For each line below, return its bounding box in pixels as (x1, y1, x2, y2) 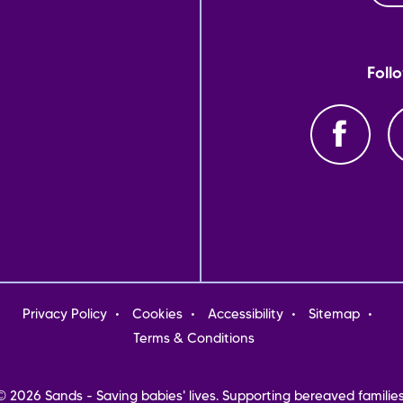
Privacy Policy (22, 309, 107, 321)
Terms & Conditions (132, 333, 255, 345)
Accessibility (208, 309, 283, 321)
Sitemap (309, 309, 360, 321)
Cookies (132, 309, 183, 321)
